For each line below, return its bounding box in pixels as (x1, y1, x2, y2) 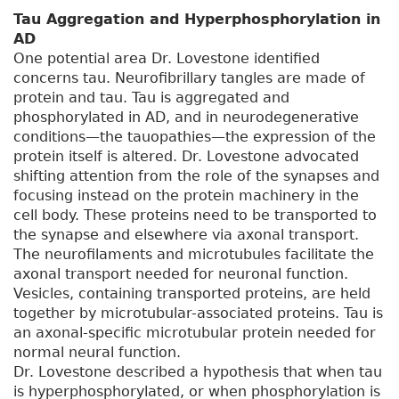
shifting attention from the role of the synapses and (13, 167, 379, 185)
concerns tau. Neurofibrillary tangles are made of (13, 69, 365, 87)
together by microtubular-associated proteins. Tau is (13, 305, 383, 322)
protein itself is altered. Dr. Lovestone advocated (13, 148, 359, 166)
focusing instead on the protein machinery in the (13, 187, 359, 205)
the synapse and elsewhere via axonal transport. (13, 226, 359, 244)
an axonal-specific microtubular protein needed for (13, 324, 376, 342)
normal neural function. (13, 344, 181, 362)
